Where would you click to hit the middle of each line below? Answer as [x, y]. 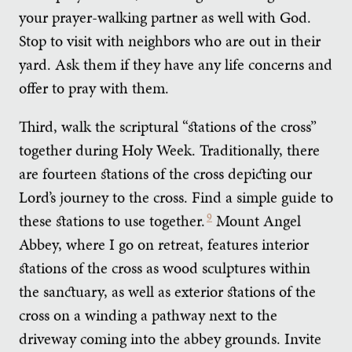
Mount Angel [257, 220]
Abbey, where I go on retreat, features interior [164, 244]
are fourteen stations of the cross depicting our [165, 173]
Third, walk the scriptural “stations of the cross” [168, 126]
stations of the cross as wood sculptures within [165, 268]
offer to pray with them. [94, 88]
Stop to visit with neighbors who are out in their [170, 40]
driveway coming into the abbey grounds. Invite [170, 338]
